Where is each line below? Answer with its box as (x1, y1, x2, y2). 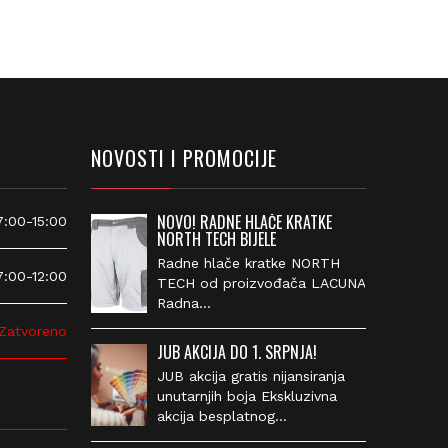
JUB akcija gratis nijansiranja (145, 368, 334, 384)
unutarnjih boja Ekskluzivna (145, 388, 326, 404)
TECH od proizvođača (145, 275, 295, 291)
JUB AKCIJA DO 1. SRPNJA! (145, 340, 306, 364)
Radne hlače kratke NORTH (145, 255, 329, 271)
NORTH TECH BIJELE (145, 227, 265, 251)
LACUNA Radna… (145, 295, 259, 311)
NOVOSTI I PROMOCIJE (79, 143, 266, 173)
